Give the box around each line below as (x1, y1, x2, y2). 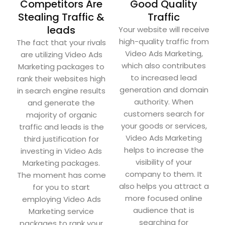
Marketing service (29, 206, 94, 217)
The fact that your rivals (17, 37, 106, 48)
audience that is (133, 205, 194, 216)
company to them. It (125, 169, 202, 180)
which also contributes (122, 60, 206, 71)
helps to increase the (124, 145, 204, 156)
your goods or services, (121, 121, 207, 132)
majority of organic (26, 109, 97, 121)
